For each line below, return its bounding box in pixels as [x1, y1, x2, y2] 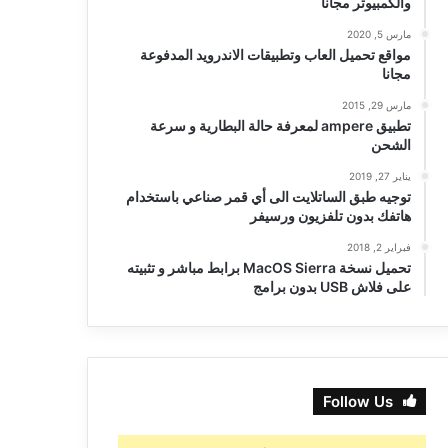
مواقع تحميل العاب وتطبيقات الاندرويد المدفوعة [139, 46, 411, 64]
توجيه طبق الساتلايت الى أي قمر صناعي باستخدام [125, 188, 411, 206]
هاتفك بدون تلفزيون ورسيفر [249, 207, 411, 225]
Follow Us [322, 392, 393, 412]
